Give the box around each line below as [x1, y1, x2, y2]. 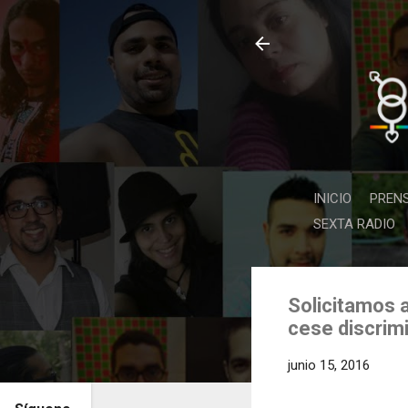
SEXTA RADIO [313, 215, 395, 232]
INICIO [313, 189, 352, 207]
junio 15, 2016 [288, 356, 370, 373]
